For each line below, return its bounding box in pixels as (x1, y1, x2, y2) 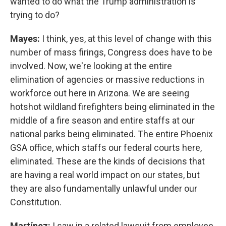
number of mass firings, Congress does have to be (10, 46, 212, 58)
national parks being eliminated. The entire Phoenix (10, 128, 213, 139)
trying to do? (10, 9, 60, 20)
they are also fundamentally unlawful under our (10, 183, 197, 194)
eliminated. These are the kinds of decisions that (10, 155, 205, 166)
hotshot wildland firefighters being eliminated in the (10, 101, 215, 112)
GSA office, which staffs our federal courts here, (10, 142, 202, 153)
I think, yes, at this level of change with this (40, 33, 212, 44)
